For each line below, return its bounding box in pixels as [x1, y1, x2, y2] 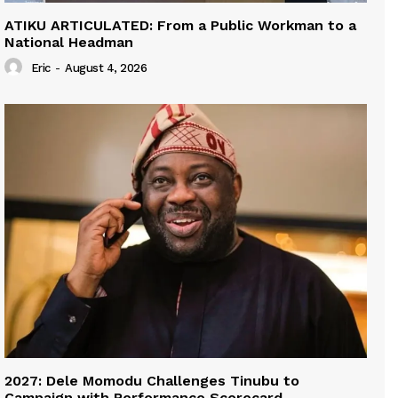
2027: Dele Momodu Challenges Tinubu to [4, 371, 299, 389]
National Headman [4, 33, 133, 51]
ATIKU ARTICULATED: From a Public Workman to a [4, 16, 356, 34]
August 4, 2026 [65, 61, 147, 76]
